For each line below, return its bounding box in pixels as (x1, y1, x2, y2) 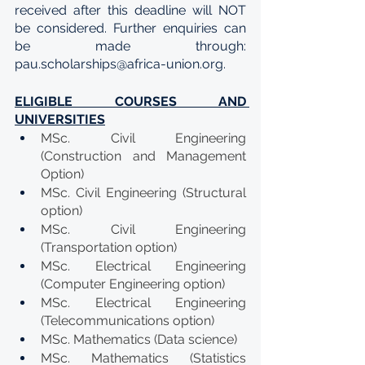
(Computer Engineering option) (41, 276, 225, 292)
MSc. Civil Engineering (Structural (41, 185, 246, 200)
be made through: (15, 38, 246, 54)
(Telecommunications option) (41, 313, 214, 328)
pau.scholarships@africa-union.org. (15, 56, 226, 72)
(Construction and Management (41, 148, 246, 164)
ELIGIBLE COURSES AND (15, 94, 246, 109)
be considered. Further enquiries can (15, 20, 246, 36)
